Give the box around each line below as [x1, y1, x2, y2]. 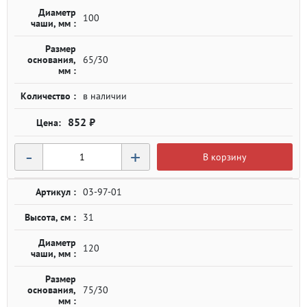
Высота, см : [25, 211, 76, 223]
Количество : [21, 90, 76, 102]
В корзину [202, 151, 247, 163]
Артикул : [36, 186, 76, 198]
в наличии [83, 90, 127, 102]
